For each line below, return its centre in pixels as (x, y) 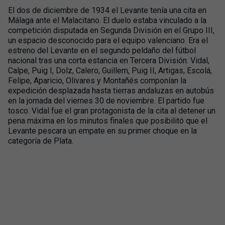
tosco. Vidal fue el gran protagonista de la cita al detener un (112, 111)
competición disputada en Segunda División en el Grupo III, (111, 30)
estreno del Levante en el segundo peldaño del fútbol (102, 50)
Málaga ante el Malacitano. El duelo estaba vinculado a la (107, 20)
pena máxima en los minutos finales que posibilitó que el (108, 121)
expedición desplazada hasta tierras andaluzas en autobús (111, 91)
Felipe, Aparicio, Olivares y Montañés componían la (97, 81)
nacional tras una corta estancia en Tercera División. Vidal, (109, 61)
